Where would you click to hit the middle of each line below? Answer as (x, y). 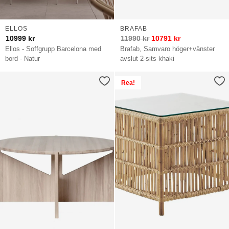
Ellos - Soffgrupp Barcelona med (53, 49)
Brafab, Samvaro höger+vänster (168, 49)
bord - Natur (23, 59)
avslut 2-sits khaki (147, 59)
